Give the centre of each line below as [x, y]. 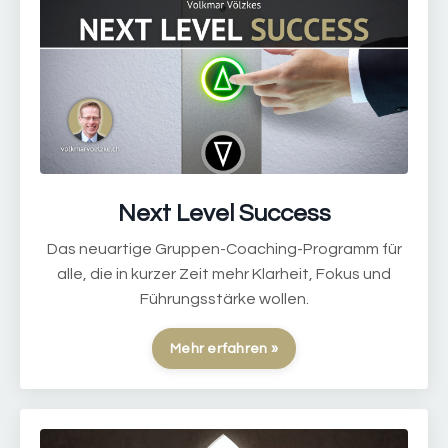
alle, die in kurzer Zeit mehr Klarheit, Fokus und [224, 274]
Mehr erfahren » [224, 349]
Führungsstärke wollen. [224, 299]
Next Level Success [224, 214]
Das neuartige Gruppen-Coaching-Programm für [224, 249]
